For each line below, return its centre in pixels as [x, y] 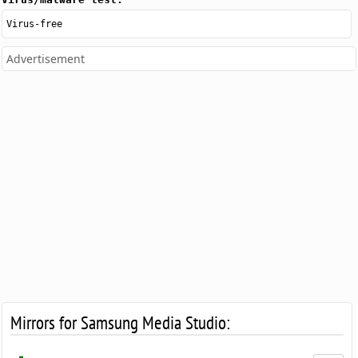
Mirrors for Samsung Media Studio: [121, 323]
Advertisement [46, 59]
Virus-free [35, 24]
